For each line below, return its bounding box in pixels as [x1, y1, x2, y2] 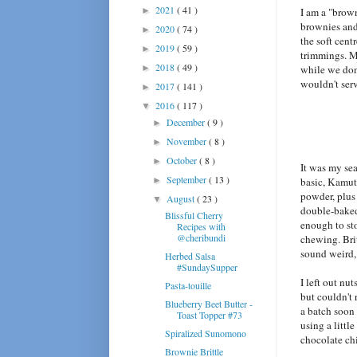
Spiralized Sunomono [164, 326, 246, 339]
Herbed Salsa [164, 249, 215, 262]
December [167, 115, 208, 128]
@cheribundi [176, 230, 226, 244]
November [167, 134, 210, 147]
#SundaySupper [176, 260, 237, 273]
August [167, 191, 198, 205]
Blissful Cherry [164, 208, 223, 222]
